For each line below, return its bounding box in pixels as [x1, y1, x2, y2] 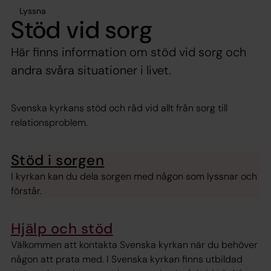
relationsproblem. [11, 116, 90, 129]
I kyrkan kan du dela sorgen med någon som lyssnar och [11, 170, 257, 183]
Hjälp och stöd [11, 219, 113, 238]
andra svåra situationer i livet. [11, 62, 171, 78]
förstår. [11, 184, 42, 197]
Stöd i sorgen [11, 150, 105, 169]
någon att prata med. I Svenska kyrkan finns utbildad [11, 253, 243, 266]
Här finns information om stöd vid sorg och [11, 44, 246, 60]
